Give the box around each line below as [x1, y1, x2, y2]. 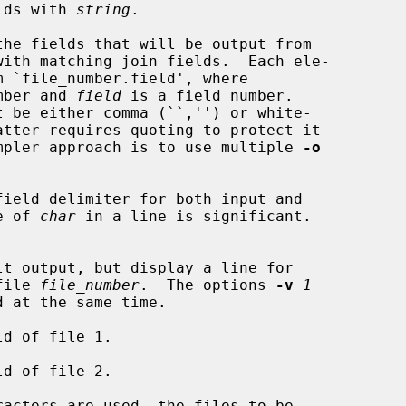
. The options [140, 275, 275, 294]
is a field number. [121, 86, 294, 104]
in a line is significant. [76, 207, 312, 225]
